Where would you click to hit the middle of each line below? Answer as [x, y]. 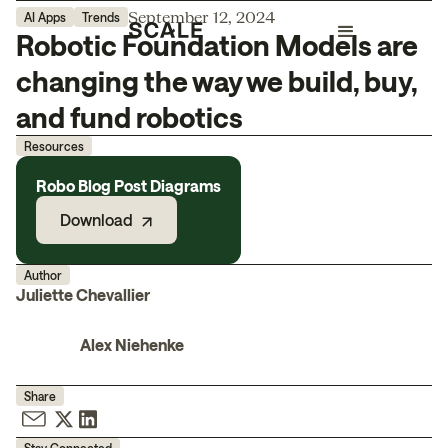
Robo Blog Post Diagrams [128, 185]
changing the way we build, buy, [216, 81]
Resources [54, 146]
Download [96, 219]
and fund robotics [129, 117]
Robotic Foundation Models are [217, 45]
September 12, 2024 [201, 16]
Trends [101, 17]
